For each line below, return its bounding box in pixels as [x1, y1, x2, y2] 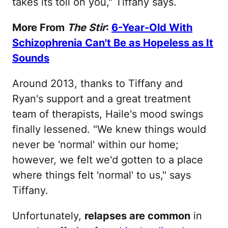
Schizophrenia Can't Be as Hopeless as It [12, 36, 213, 49]
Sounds [12, 51, 49, 64]
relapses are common [84, 209, 190, 222]
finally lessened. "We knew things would [12, 123, 206, 135]
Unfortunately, [12, 209, 84, 222]
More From [12, 21, 67, 34]
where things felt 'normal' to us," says [12, 168, 191, 181]
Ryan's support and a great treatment [12, 92, 191, 105]
